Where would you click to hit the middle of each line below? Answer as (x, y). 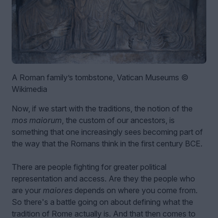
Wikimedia (29, 89)
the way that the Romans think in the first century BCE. (107, 143)
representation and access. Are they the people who (103, 178)
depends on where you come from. (135, 190)
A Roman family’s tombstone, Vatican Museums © (100, 77)
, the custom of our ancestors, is (118, 120)
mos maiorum (37, 120)
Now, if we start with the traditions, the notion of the (102, 108)
